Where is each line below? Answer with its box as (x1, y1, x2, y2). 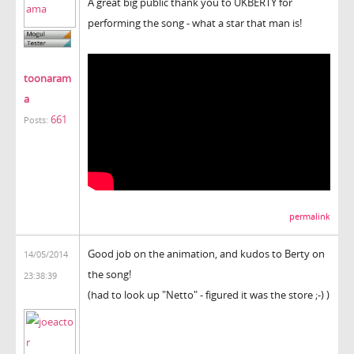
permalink (289, 210, 330, 222)
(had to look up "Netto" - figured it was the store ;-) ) (88, 287, 330, 302)
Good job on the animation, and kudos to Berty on (88, 246, 325, 261)
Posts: (24, 115, 48, 126)
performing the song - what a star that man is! (88, 15, 302, 30)
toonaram (24, 71, 71, 86)
